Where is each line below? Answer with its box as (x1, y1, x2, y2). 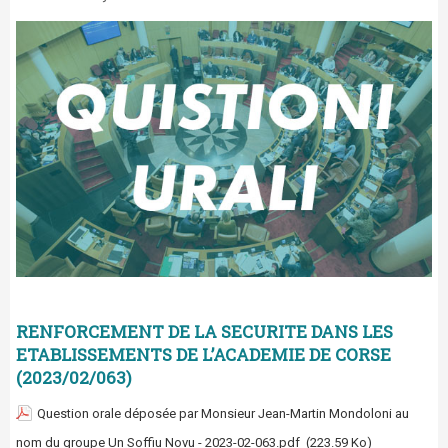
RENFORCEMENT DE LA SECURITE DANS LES (16, 320, 393, 344)
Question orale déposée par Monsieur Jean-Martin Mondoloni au (37, 406, 409, 422)
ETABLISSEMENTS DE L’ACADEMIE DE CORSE (16, 343, 391, 367)
